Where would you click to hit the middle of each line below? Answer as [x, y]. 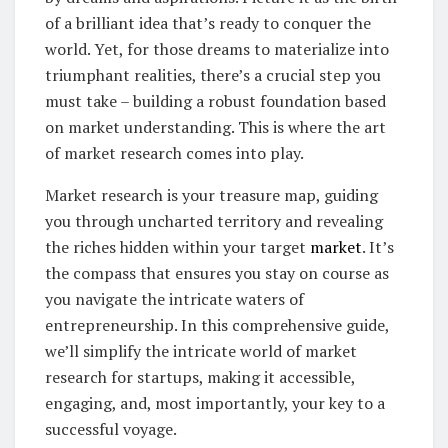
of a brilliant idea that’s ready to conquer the [208, 22]
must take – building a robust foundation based [215, 100]
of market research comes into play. [174, 152]
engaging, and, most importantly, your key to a [215, 402]
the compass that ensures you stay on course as [217, 272]
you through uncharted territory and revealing [214, 220]
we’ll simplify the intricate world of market [201, 350]
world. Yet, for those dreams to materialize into [217, 48]
